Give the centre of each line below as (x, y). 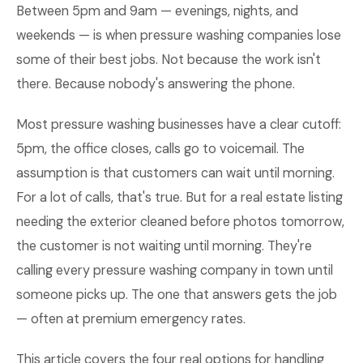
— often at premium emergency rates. (131, 319)
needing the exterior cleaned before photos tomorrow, (180, 222)
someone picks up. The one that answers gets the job (177, 295)
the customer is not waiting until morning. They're (164, 246)
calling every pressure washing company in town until (175, 270)
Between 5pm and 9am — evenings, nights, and (157, 11)
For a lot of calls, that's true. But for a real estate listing (179, 197)
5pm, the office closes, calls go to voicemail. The (160, 149)
